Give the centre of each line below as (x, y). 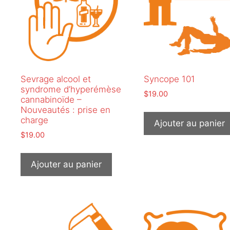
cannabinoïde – (51, 100)
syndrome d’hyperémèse (71, 90)
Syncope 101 (169, 79)
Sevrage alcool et (56, 79)
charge (34, 120)
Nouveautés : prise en (65, 110)
